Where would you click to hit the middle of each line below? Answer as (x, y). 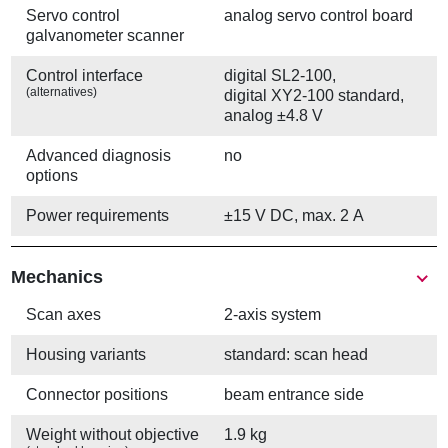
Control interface (85, 76)
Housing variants (86, 355)
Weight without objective (113, 435)
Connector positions (97, 395)
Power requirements (98, 216)
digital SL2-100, (282, 76)
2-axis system (272, 315)
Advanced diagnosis (99, 156)
